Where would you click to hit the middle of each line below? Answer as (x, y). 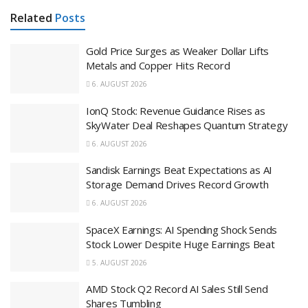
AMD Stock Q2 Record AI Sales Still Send (177, 289)
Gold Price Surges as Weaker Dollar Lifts (177, 51)
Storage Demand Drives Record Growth (177, 185)
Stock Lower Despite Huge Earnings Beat (180, 244)
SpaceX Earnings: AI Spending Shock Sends (181, 229)
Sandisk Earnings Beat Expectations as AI (179, 170)
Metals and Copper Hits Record (158, 66)
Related (31, 18)
